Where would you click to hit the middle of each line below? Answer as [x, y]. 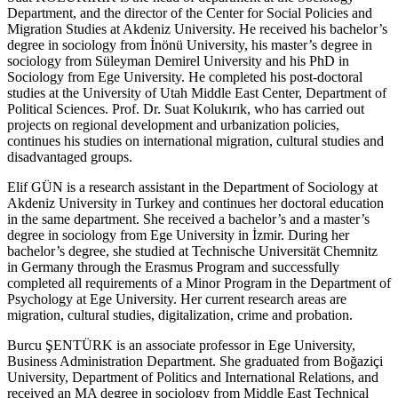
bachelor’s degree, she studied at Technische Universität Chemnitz [192, 251]
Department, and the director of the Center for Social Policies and [190, 12]
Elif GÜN [35, 187]
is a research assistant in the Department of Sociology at [220, 187]
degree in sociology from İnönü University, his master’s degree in [190, 44]
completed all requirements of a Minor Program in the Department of [199, 283]
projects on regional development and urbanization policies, [173, 124]
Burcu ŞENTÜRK [60, 345]
